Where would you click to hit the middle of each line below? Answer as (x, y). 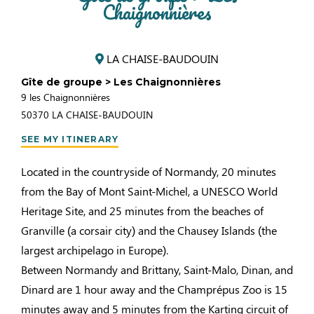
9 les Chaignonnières (66, 97)
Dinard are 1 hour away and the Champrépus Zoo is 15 (154, 289)
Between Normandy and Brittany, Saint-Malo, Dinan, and (157, 269)
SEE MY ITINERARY (70, 139)
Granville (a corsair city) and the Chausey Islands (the (149, 230)
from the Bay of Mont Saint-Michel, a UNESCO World (149, 191)
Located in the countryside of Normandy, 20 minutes (149, 171)
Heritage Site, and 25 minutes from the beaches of (142, 211)
